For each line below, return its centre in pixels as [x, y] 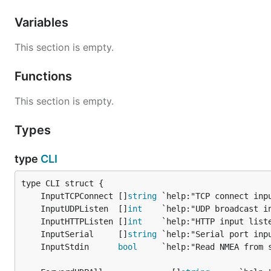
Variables [43, 22]
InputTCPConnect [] [84, 196]
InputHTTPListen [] [84, 221]
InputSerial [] [84, 234]
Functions [45, 76]
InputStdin [79, 247]
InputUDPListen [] [84, 209]
